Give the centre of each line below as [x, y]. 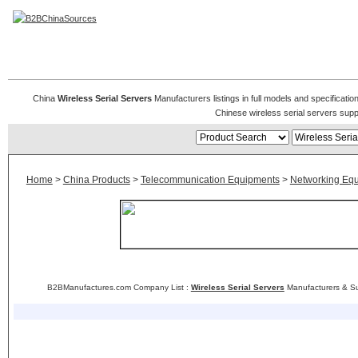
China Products [96, 180]
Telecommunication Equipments [210, 180]
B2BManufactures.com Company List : [119, 287]
